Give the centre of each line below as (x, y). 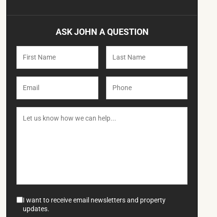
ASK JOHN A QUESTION (102, 32)
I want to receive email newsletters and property (94, 200)
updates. (36, 209)
